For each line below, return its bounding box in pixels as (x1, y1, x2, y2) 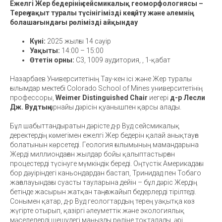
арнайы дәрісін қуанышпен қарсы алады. (48, 103, 181, 111)
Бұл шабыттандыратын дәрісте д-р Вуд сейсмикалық (10, 121, 179, 130)
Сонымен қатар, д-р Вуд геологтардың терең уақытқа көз (10, 197, 195, 205)
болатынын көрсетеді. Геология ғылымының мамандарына (10, 140, 199, 149)
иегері (148, 93, 170, 102)
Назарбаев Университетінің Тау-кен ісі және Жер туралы (10, 74, 192, 83)
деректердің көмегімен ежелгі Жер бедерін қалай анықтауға (10, 131, 199, 139)
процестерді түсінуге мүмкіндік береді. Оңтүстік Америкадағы (10, 159, 204, 167)
